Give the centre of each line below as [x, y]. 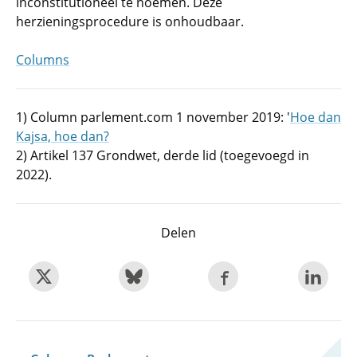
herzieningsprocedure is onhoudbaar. [130, 21]
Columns [43, 59]
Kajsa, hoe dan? [63, 136]
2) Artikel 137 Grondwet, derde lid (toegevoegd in [163, 155]
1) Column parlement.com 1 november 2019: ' [153, 117]
